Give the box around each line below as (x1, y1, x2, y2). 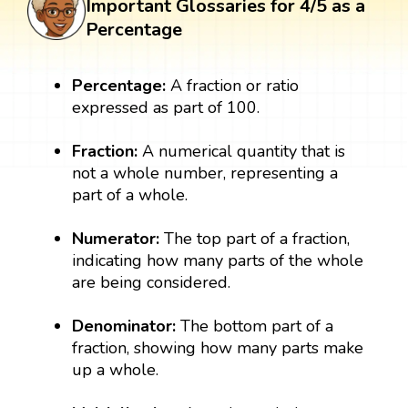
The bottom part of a (176, 314, 334, 337)
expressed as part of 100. (72, 96, 260, 118)
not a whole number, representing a (72, 161, 339, 184)
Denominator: (72, 314, 177, 337)
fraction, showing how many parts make (72, 336, 364, 359)
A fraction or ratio (166, 74, 300, 97)
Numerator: (72, 227, 165, 250)
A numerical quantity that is (142, 139, 346, 162)
